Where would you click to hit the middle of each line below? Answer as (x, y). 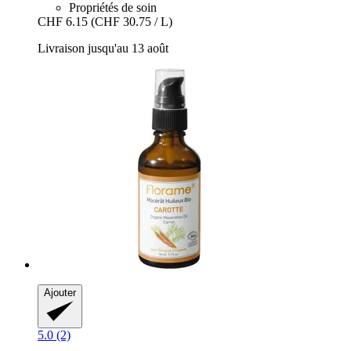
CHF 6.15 (63, 22)
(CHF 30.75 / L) (132, 22)
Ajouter (60, 293)
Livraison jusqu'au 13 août (103, 49)
